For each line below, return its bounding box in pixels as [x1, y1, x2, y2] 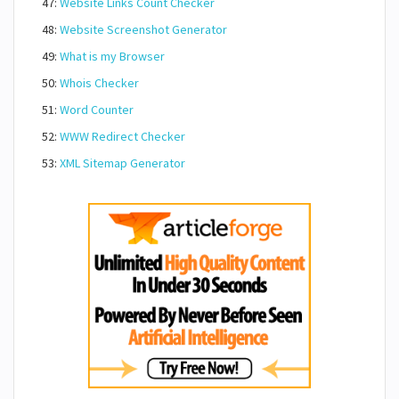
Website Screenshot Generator [60, 21, 227, 37]
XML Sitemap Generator [60, 155, 185, 171]
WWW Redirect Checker [60, 128, 185, 144]
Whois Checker [60, 75, 139, 91]
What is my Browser [60, 48, 165, 64]
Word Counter [60, 102, 134, 118]
